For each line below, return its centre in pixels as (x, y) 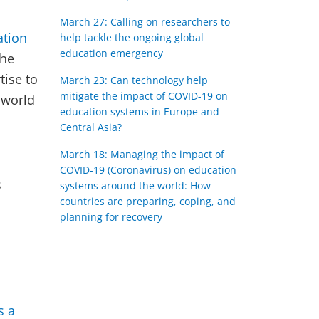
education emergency (111, 53)
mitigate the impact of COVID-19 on (143, 96)
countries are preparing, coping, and (147, 201)
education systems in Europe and (139, 111)
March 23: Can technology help (134, 80)
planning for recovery (111, 217)
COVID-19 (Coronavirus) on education (148, 170)
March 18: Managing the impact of (142, 154)
